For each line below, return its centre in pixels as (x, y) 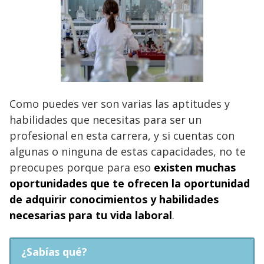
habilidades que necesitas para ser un (105, 119)
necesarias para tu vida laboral (91, 215)
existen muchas (195, 167)
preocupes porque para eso (82, 167)
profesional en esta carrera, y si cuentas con (122, 135)
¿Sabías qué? (54, 251)
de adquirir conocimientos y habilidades (114, 199)
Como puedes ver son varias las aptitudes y (120, 103)
